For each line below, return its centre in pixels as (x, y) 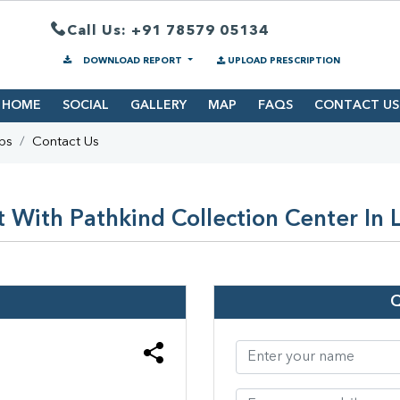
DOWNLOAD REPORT (133, 61)
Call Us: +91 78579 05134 (168, 31)
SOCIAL (85, 106)
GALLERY (158, 106)
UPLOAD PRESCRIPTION (283, 61)
